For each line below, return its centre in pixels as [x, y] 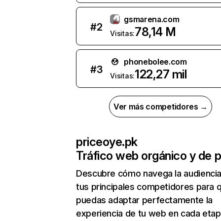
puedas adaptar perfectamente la [144, 200]
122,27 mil [161, 74]
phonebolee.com [155, 62]
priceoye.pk [107, 142]
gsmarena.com [152, 19]
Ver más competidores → [161, 107]
